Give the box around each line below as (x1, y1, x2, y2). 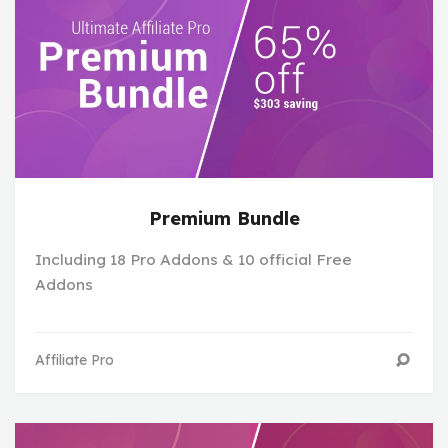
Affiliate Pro (35, 351, 114, 370)
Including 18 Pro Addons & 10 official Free (35, 250, 352, 270)
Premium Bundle (148, 207, 300, 231)
